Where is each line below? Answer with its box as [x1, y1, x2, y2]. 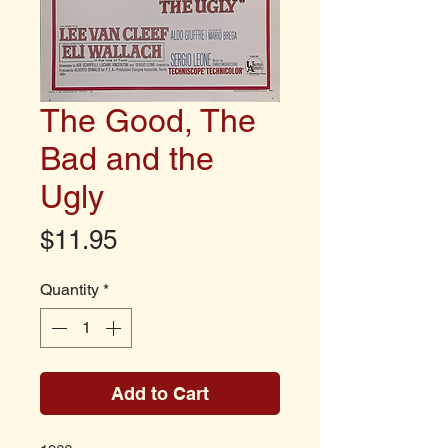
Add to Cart [111, 383, 209, 404]
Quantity [40, 280, 99, 299]
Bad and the [40, 140, 214, 177]
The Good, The [40, 102, 256, 139]
